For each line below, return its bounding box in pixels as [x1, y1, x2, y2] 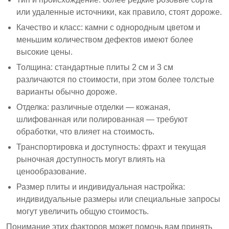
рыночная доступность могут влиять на [16, 154, 165, 164]
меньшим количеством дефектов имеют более [16, 35, 193, 44]
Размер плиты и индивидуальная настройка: [16, 182, 185, 191]
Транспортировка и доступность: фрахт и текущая [16, 142, 206, 151]
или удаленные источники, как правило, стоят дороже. [16, 7, 222, 16]
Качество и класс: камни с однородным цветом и [16, 22, 200, 32]
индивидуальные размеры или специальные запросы [16, 194, 220, 203]
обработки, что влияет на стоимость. [16, 127, 154, 136]
